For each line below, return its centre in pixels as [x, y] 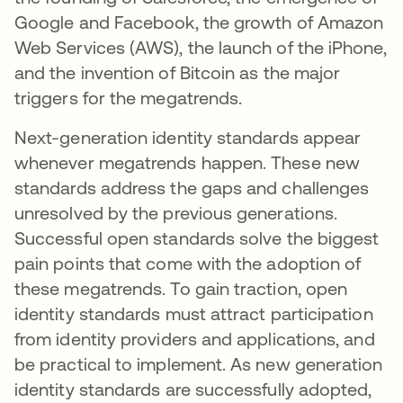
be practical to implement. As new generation [199, 364]
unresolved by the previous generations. [176, 213]
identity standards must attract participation [194, 314]
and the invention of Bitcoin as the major [178, 73]
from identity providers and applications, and [195, 339]
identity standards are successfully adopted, [193, 390]
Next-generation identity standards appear [188, 138]
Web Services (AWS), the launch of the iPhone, [201, 48]
